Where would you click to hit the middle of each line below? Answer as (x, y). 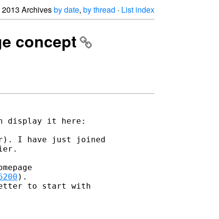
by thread (99, 10)
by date (66, 10)
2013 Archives (28, 10)
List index (138, 10)
